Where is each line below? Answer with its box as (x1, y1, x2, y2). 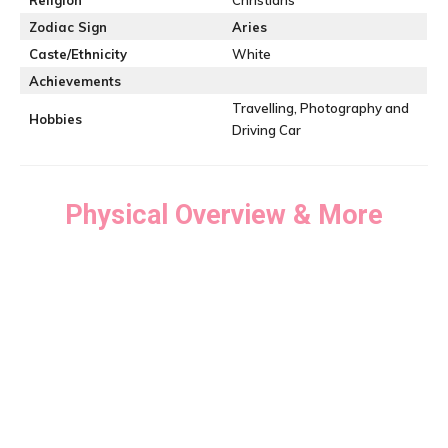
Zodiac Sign (29, 19, 107, 35)
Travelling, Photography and (232, 100, 409, 116)
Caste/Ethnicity (29, 46, 127, 62)
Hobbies (29, 111, 82, 127)
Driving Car (232, 122, 301, 138)
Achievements (29, 73, 121, 89)
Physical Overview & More (65, 199, 383, 231)
